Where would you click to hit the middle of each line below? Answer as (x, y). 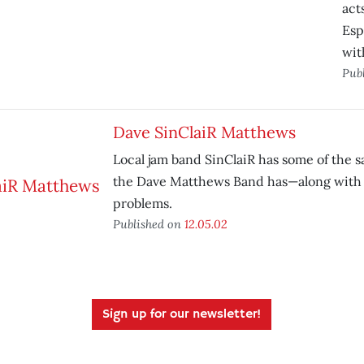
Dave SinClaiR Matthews (204, 132)
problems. (142, 203)
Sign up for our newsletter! (182, 314)
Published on (148, 224)
